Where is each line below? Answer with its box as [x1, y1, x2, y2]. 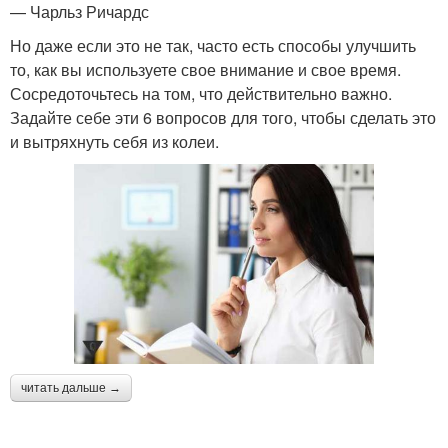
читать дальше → [21, 380, 121, 395]
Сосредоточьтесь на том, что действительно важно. [10, 81, 392, 105]
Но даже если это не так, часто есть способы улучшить [10, 33, 416, 57]
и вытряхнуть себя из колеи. [10, 129, 219, 153]
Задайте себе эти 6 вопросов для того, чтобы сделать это [10, 105, 436, 129]
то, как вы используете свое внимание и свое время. [10, 57, 401, 81]
